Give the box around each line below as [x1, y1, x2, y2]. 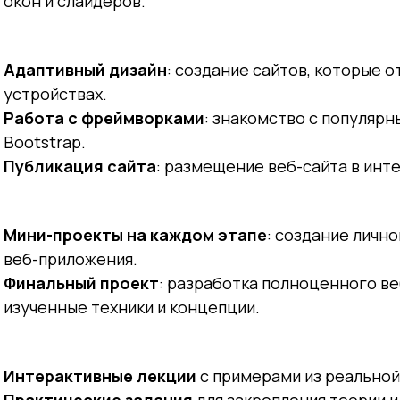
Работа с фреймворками [4, 107, 205, 129]
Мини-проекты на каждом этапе [4, 224, 268, 246]
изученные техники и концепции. [4, 296, 261, 318]
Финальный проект [4, 272, 160, 294]
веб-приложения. [4, 248, 138, 270]
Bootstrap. [4, 131, 87, 153]
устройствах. [4, 83, 108, 104]
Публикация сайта [4, 155, 157, 177]
